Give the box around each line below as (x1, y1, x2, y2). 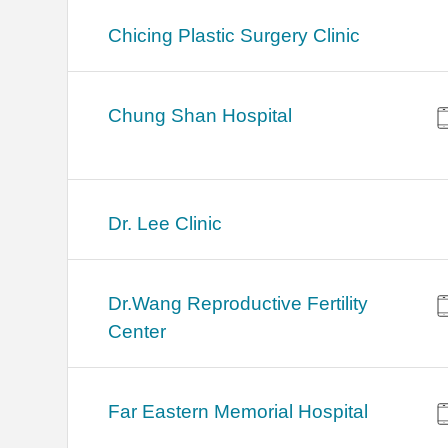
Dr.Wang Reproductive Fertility (108, 293, 369, 315)
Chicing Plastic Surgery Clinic (108, 25, 361, 47)
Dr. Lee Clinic (108, 213, 223, 235)
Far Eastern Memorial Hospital (108, 401, 369, 423)
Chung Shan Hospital (108, 105, 293, 127)
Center (108, 321, 167, 343)
